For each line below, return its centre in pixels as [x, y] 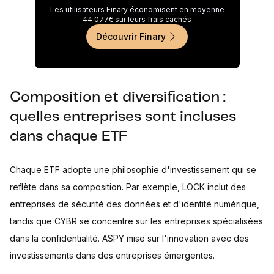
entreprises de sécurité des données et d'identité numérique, [135, 204]
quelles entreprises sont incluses [123, 117]
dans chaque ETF [69, 136]
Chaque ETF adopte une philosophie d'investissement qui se [133, 169]
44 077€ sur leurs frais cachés [137, 19]
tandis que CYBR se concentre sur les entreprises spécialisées [136, 221]
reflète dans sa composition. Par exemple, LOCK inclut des [128, 187]
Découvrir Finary [131, 36]
